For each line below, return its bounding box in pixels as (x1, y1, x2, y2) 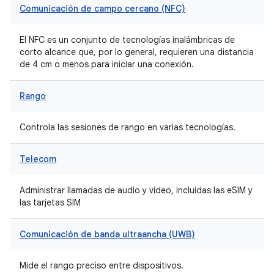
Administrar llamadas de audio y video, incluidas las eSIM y (20, 185, 253, 196)
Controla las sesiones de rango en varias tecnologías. (20, 122, 235, 133)
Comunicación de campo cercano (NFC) (20, 3, 185, 14)
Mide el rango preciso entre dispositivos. (20, 260, 183, 271)
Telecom (20, 154, 56, 165)
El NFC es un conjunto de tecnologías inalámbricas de (20, 34, 235, 45)
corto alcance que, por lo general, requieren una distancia (20, 46, 254, 57)
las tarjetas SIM (20, 197, 81, 208)
